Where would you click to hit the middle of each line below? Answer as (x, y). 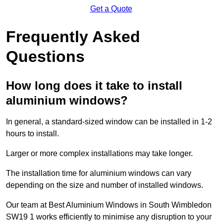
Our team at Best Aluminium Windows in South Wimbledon (109, 205)
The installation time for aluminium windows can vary (99, 173)
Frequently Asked (73, 36)
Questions (45, 56)
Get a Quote (111, 8)
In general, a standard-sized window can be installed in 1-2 (109, 121)
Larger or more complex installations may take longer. (99, 153)
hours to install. (32, 133)
